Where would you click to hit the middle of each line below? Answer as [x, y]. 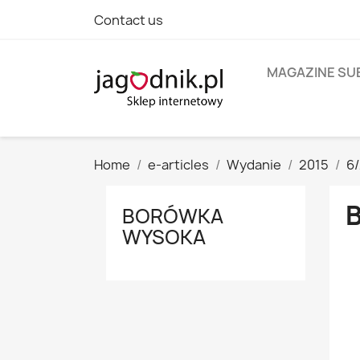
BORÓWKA [173, 216]
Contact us [129, 20]
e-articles [178, 165]
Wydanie [254, 165]
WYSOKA [164, 237]
